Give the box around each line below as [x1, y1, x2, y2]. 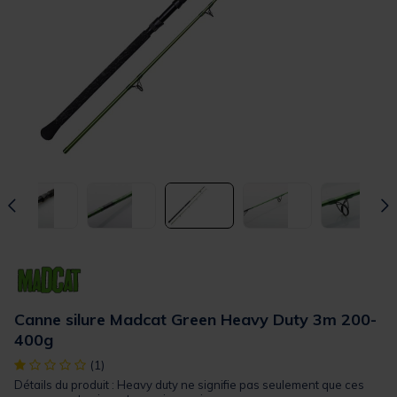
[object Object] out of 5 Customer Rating [13, 356, 252, 373]
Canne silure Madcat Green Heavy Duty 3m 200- [14, 309, 377, 331]
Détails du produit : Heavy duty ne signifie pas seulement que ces [14, 378, 364, 393]
